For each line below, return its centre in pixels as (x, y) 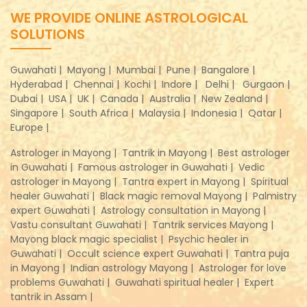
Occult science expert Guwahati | (149, 254)
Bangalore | (230, 70)
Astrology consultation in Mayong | (185, 211)
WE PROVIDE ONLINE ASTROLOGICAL (129, 18)
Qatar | (266, 113)
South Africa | (103, 113)
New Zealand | (236, 99)
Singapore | (38, 113)
